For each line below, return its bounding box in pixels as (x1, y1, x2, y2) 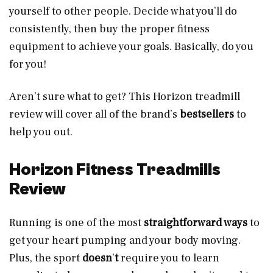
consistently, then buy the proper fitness (9, 21, 210, 36)
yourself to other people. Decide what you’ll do (9, 4, 237, 18)
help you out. (9, 124, 73, 139)
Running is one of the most (9, 215, 144, 230)
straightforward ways (144, 215, 250, 230)
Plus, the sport (9, 250, 82, 265)
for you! (9, 57, 46, 71)
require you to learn (121, 250, 219, 265)
